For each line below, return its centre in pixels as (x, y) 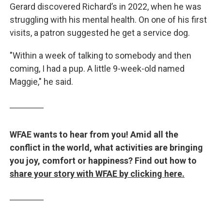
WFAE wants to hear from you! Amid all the (94, 134)
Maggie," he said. (41, 82)
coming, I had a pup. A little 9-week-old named (97, 69)
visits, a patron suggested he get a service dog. (100, 33)
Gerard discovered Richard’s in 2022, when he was (106, 7)
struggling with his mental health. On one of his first (108, 20)
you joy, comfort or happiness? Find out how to (103, 161)
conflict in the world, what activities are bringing (106, 147)
